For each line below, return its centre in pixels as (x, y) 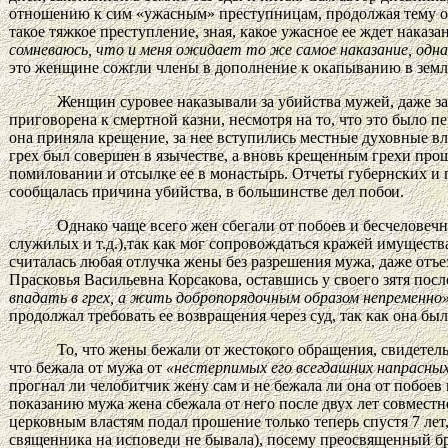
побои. (382, 191)
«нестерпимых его (231, 367)
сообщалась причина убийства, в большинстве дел (184, 191)
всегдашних (336, 367)
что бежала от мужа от (87, 367)
